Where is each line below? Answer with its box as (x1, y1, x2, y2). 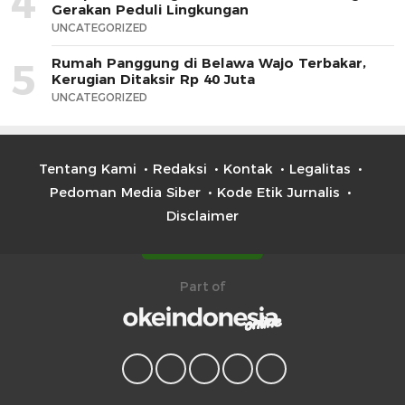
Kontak (222, 159, 273, 177)
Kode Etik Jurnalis (216, 183, 340, 201)
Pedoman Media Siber (49, 183, 201, 201)
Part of (180, 278, 225, 295)
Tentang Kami (38, 159, 137, 177)
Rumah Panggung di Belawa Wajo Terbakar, (52, 53, 366, 71)
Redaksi (152, 159, 207, 177)
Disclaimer (166, 206, 239, 224)
